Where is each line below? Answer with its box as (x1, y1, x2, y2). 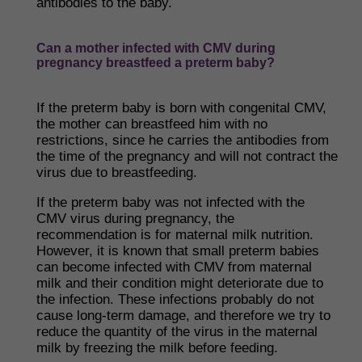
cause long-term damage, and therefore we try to (36, 308, 330, 323)
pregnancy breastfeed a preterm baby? (36, 56, 275, 69)
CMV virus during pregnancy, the (36, 211, 234, 226)
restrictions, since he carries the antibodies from (36, 133, 329, 148)
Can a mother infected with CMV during (36, 41, 276, 55)
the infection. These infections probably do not (36, 292, 314, 307)
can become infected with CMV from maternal (36, 259, 312, 275)
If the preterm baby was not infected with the (36, 195, 305, 210)
